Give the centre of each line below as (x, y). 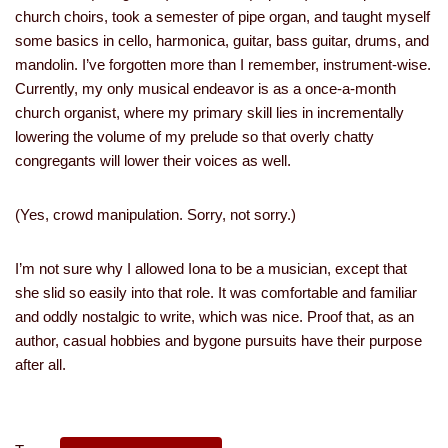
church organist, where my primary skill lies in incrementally (209, 113)
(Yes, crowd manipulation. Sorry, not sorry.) (155, 215)
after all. (40, 365)
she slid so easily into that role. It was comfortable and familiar (216, 293)
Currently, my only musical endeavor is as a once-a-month (205, 89)
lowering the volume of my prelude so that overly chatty (194, 137)
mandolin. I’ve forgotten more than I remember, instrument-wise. (223, 65)
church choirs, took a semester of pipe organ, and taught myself (222, 17)
